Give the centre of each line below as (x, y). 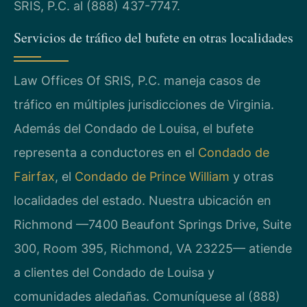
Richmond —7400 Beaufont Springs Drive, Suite (152, 224)
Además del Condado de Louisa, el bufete (134, 128)
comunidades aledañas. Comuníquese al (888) (147, 296)
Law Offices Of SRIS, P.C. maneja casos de (137, 80)
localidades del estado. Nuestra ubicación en (143, 200)
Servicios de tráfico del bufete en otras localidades (153, 37)
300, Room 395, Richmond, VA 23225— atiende (153, 248)
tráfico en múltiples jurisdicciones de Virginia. (144, 104)
